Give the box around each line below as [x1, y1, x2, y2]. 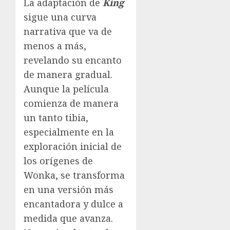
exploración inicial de [24, 140, 122, 152]
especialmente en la [24, 125, 114, 138]
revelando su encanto [24, 53, 122, 66]
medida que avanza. [24, 212, 113, 224]
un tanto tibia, [24, 111, 88, 124]
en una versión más [24, 183, 113, 196]
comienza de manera [24, 97, 119, 109]
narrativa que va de [24, 25, 112, 37]
